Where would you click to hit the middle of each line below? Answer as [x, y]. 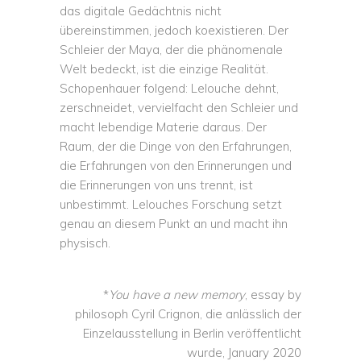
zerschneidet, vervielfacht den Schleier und [179, 108]
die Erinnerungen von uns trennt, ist [156, 185]
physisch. [85, 243]
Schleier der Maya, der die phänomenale [171, 50]
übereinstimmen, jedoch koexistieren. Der [174, 30]
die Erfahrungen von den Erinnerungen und [176, 166]
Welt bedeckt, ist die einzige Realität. [164, 69]
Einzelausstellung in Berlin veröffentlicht [192, 333]
